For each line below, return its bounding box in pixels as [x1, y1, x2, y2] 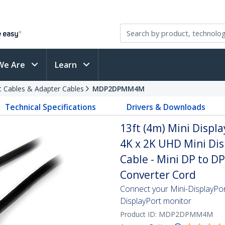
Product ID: [120, 209, 159, 219]
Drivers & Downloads [126, 101, 205, 113]
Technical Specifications [5, 101, 96, 113]
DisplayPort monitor [120, 195, 191, 206]
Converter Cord [120, 168, 196, 182]
